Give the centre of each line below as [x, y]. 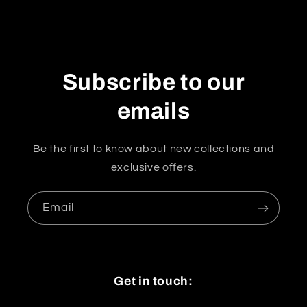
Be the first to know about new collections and [153, 149]
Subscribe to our [153, 83]
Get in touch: [153, 282]
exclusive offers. [153, 168]
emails [153, 111]
